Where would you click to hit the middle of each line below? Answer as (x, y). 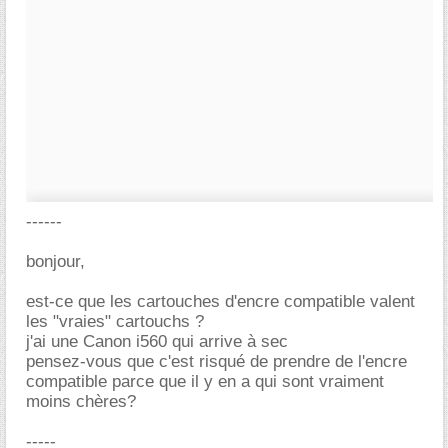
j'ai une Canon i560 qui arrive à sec (157, 341)
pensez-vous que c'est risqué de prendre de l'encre (216, 361)
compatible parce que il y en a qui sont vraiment (205, 381)
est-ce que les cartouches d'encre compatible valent (220, 301)
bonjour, (55, 261)
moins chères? (81, 401)
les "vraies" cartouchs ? (115, 321)
